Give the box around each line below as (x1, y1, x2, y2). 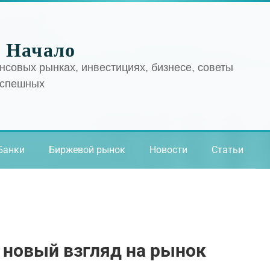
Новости (149, 144, 187, 155)
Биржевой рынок (49, 144, 125, 155)
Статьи (212, 144, 243, 155)
